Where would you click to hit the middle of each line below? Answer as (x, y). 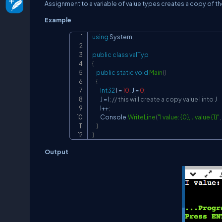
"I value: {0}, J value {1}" (189, 117)
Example (58, 20)
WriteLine (142, 117)
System (121, 37)
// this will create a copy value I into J (165, 99)
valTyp (139, 55)
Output (56, 152)
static (125, 72)
